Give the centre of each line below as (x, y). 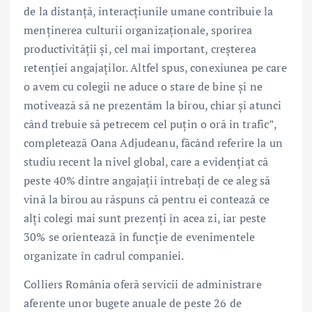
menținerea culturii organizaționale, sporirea (138, 30)
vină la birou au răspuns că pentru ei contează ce (147, 199)
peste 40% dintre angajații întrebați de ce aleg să (147, 180)
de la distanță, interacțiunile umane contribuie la (149, 11)
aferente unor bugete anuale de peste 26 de (133, 303)
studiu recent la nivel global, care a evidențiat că (146, 161)
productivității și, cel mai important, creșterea (140, 48)
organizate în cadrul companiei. (104, 255)
